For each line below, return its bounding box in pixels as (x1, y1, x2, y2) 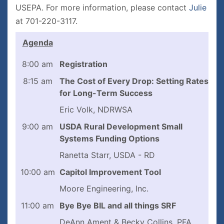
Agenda (22, 37, 53, 47)
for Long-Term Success (59, 88, 152, 98)
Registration (59, 59, 107, 69)
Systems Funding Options (59, 133, 159, 143)
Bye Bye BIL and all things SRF (59, 200, 176, 210)
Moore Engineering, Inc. (59, 183, 151, 193)
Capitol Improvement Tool (59, 167, 161, 177)
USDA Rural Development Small (59, 121, 182, 131)
